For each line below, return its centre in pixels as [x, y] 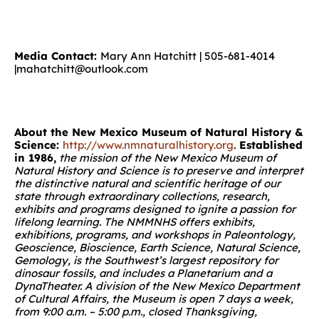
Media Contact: [57, 56]
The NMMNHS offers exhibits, [178, 221]
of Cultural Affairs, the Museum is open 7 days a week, [154, 298]
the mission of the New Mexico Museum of [166, 157]
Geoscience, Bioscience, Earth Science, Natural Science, [157, 247]
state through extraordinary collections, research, [142, 196]
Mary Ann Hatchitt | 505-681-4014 [188, 56]
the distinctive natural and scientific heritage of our [147, 183]
